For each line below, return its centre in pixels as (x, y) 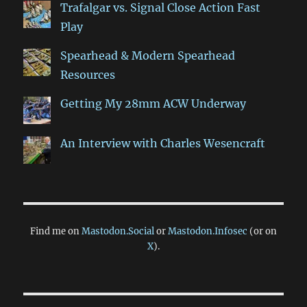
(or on (262, 231)
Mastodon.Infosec (208, 231)
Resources (88, 74)
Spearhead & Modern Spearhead (148, 55)
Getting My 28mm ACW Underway (153, 103)
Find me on (56, 231)
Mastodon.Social (118, 231)
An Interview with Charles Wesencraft (163, 143)
